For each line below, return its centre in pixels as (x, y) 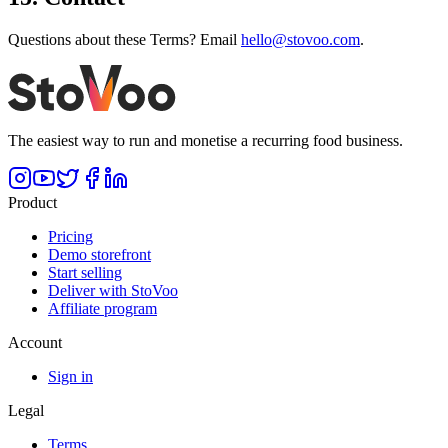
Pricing (70, 236)
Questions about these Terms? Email (122, 39)
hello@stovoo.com (300, 39)
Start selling (85, 272)
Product (32, 202)
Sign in (70, 376)
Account (35, 342)
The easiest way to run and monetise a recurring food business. (205, 140)
